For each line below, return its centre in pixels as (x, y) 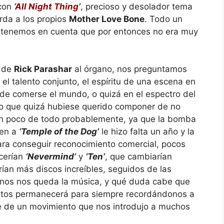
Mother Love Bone (107, 19)
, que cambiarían (138, 156)
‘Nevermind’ (51, 156)
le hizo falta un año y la (147, 131)
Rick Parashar (43, 69)
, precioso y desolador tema (136, 6)
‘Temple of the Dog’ (59, 131)
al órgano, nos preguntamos (129, 69)
